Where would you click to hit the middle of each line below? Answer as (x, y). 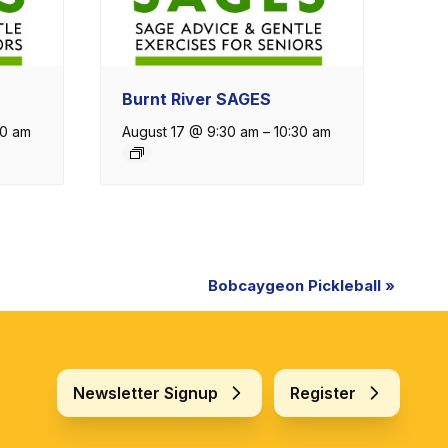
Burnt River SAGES (196, 99)
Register (323, 393)
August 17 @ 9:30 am (190, 132)
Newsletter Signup (145, 393)
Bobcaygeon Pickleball (296, 286)
